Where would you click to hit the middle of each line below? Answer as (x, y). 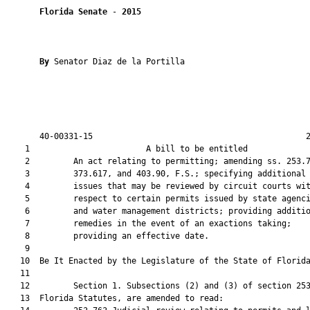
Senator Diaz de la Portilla (119, 62)
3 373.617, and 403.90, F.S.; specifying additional (156, 174)
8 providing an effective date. (107, 236)
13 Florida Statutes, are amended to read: (115, 298)
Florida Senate (73, 12)
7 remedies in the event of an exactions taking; (148, 224)
